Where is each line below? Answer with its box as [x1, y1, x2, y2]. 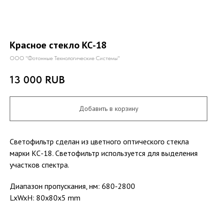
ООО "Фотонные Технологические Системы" [10, 55, 120, 62]
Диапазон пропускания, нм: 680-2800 [10, 181, 135, 191]
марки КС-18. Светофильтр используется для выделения [10, 148, 198, 158]
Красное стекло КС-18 [10, 39, 107, 51]
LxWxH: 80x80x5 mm [10, 192, 80, 202]
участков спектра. [10, 159, 69, 170]
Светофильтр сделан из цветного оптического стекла [10, 136, 189, 146]
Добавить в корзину [78, 104, 139, 113]
